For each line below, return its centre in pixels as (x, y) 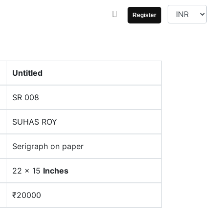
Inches (56, 171)
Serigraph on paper (48, 146)
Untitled (27, 73)
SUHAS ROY (35, 122)
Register (144, 15)
